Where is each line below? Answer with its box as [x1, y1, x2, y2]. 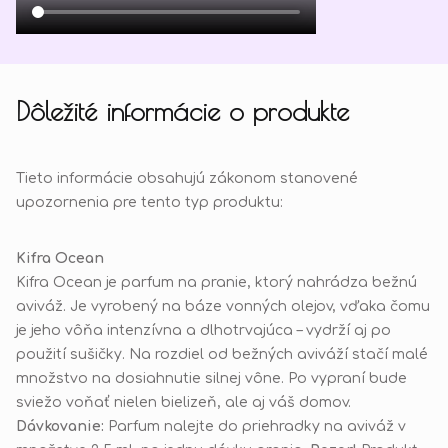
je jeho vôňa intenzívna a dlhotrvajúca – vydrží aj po [16, 322, 391, 338]
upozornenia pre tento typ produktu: [16, 194, 283, 210]
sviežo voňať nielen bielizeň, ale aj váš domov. [16, 394, 351, 410]
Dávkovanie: [16, 418, 108, 434]
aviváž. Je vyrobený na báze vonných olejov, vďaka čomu [16, 298, 430, 314]
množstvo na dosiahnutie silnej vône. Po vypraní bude [16, 370, 407, 386]
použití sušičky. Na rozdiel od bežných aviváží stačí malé [16, 346, 428, 362]
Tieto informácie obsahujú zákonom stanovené [16, 170, 358, 186]
